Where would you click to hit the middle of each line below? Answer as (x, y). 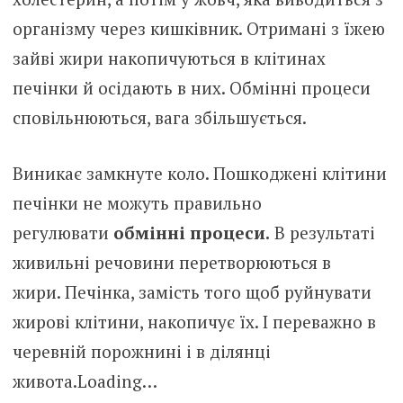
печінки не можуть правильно (137, 202)
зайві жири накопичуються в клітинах (169, 58)
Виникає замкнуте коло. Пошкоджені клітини (199, 173)
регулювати (63, 232)
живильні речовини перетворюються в (171, 262)
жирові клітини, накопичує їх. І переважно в (194, 321)
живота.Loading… (85, 381)
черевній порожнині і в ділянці (141, 351)
